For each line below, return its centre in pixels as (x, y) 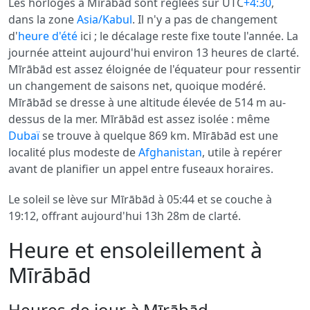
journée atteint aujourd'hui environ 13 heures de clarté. (154, 53)
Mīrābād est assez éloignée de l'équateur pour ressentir (155, 69)
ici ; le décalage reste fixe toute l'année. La (188, 36)
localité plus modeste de (73, 152)
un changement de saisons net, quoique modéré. (137, 86)
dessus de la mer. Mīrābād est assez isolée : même (139, 119)
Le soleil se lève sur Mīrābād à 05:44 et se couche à (140, 199)
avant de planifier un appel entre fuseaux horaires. (141, 169)
